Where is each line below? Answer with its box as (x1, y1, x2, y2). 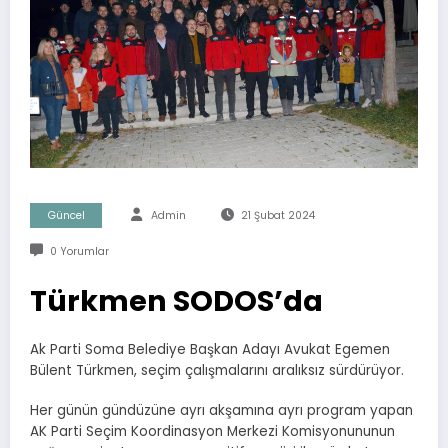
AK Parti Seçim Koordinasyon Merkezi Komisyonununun (30, 422, 395, 442)
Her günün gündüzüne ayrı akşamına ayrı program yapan (30, 401, 413, 421)
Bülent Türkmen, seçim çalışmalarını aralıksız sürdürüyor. (30, 361, 404, 381)
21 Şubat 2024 (240, 208, 315, 224)
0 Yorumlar (49, 244, 109, 260)
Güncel (47, 208, 85, 224)
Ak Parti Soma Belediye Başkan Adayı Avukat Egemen (30, 340, 390, 360)
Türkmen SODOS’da (30, 281, 323, 322)
